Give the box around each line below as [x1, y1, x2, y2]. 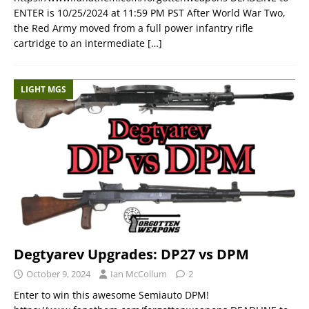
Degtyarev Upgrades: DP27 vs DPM [14, 244, 249, 263]
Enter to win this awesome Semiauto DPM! [14, 288, 209, 301]
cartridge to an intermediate [14, 37, 148, 50]
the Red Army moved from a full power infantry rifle [14, 21, 253, 35]
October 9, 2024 [26, 267, 90, 280]
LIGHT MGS [21, 83, 66, 96]
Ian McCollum [110, 267, 167, 280]
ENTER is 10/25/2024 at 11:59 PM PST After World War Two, [14, 6, 286, 20]
